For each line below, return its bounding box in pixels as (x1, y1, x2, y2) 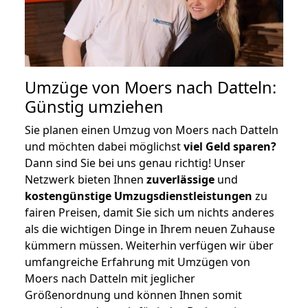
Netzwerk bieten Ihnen (25, 171, 146, 187)
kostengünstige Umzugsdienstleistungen (25, 188, 252, 203)
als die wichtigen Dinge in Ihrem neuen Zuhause (25, 221, 275, 236)
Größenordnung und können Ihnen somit (25, 287, 242, 302)
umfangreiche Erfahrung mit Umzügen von (25, 254, 250, 269)
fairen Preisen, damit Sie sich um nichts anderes (25, 204, 274, 220)
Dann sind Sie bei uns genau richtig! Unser (25, 155, 245, 170)
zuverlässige (146, 171, 214, 187)
